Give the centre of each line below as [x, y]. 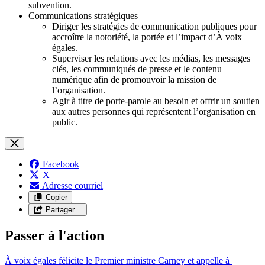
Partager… [64, 209]
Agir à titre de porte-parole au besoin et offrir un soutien [156, 101]
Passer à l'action [54, 235]
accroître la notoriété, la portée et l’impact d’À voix [147, 37]
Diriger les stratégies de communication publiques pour [154, 26]
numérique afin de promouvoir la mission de [134, 79]
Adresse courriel [72, 185]
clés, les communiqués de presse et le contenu [137, 69]
